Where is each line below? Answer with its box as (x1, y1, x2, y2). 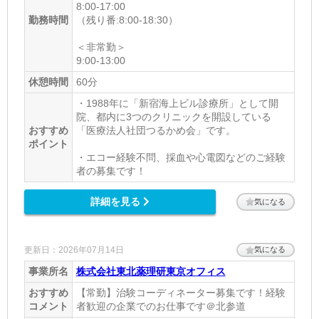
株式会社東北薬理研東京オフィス (75, 265, 226, 277)
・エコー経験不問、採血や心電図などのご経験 (75, 151, 286, 163)
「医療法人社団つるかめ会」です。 (75, 124, 236, 136)
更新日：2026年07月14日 (23, 244, 124, 255)
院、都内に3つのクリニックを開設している (75, 110, 271, 122)
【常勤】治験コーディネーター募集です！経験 (75, 286, 286, 298)
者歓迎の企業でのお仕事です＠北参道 (75, 300, 246, 312)
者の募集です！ (75, 164, 146, 177)
